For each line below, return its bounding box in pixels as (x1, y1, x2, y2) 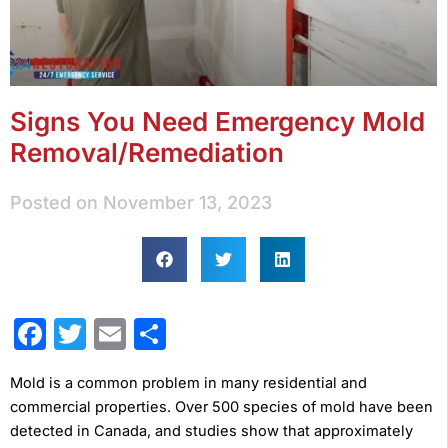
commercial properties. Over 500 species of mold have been (10, 397, 433, 416)
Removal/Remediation (10, 136, 284, 168)
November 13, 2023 (103, 191, 272, 213)
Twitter (86, 313, 190, 353)
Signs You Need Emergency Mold (10, 105, 425, 137)
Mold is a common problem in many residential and (10, 373, 367, 392)
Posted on (10, 191, 98, 213)
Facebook (46, 313, 195, 353)
